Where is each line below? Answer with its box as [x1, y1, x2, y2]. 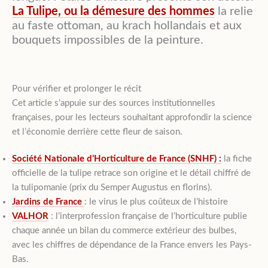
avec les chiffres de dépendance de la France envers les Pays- [12, 240, 252, 250]
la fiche [221, 154, 252, 164]
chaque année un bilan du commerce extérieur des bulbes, [12, 226, 236, 236]
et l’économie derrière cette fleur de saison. [12, 127, 182, 137]
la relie [215, 5, 253, 18]
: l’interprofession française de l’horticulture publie [48, 212, 247, 221]
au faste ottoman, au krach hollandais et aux [12, 20, 242, 32]
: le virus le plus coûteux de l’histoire [84, 197, 228, 207]
